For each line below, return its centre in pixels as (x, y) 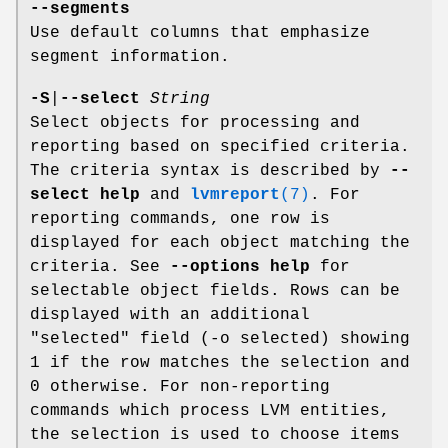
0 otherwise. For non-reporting (180, 387)
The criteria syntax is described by (210, 171)
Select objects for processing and (195, 123)
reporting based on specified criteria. (220, 147)
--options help (240, 267)
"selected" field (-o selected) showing (220, 339)
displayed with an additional (170, 315)
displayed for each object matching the (220, 243)
